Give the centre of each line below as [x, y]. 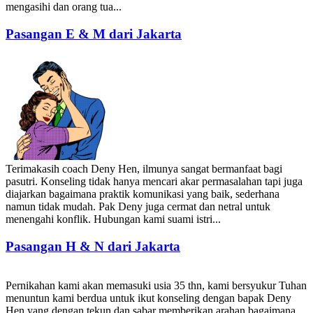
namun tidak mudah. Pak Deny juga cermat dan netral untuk [138, 206]
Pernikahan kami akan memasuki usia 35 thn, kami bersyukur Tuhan [156, 286]
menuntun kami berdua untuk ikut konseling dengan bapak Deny [148, 298]
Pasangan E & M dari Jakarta [94, 34]
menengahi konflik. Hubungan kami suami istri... [113, 219]
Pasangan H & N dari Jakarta [93, 246]
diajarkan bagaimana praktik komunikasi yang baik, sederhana [143, 194]
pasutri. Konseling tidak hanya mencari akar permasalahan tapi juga [154, 181]
